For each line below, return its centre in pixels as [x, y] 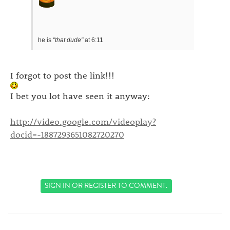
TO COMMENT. [142, 185]
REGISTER [100, 185]
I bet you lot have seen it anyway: [80, 95]
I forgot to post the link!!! [62, 75]
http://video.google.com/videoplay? [83, 121]
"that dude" [68, 40]
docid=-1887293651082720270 [67, 134]
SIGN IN [58, 185]
